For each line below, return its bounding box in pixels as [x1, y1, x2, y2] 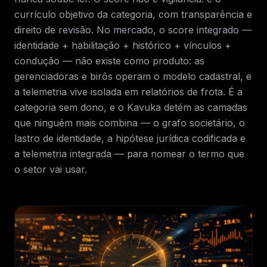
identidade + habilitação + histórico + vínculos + [14, 39, 231, 51]
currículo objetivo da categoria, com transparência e [14, 8, 252, 20]
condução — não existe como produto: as [14, 55, 204, 67]
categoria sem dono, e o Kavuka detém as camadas [14, 101, 247, 113]
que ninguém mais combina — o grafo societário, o [14, 117, 245, 129]
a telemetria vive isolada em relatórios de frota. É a [14, 86, 243, 98]
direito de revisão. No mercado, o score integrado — [14, 24, 252, 36]
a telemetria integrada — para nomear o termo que [14, 148, 244, 160]
